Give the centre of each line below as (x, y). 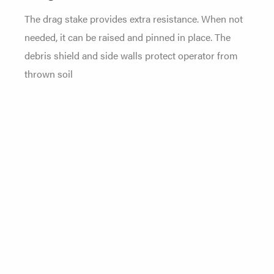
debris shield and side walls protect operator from (131, 55)
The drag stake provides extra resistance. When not (134, 19)
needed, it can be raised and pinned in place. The (128, 37)
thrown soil (49, 74)
